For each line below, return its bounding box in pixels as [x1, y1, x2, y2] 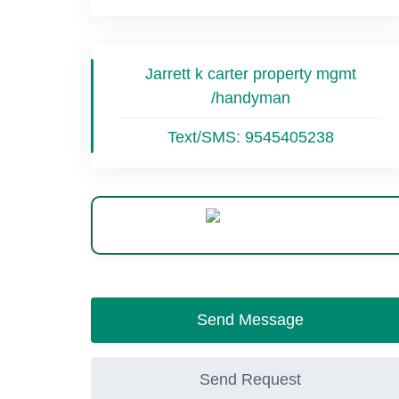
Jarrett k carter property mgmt [144, 65, 356, 83]
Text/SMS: [167, 128, 245, 146]
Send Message [197, 311, 305, 329]
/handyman [210, 89, 290, 107]
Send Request [199, 370, 302, 388]
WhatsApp [234, 217, 296, 232]
